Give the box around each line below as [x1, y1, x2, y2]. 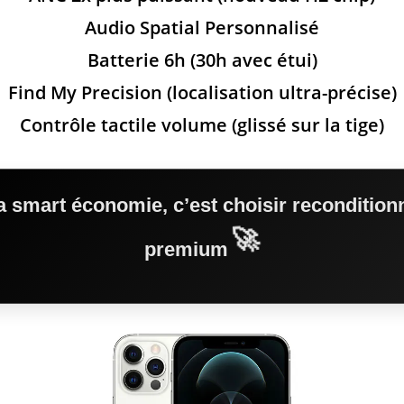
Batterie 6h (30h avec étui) [87, 48, 317, 72]
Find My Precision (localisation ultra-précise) [7, 80, 397, 105]
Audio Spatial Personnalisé [85, 15, 319, 40]
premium [143, 238, 234, 261]
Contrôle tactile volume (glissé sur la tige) [20, 113, 384, 137]
